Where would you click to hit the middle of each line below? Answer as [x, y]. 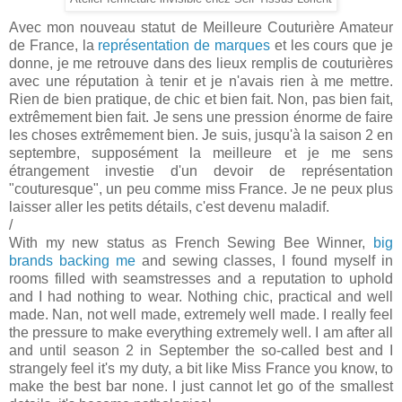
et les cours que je [334, 45]
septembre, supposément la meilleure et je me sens [201, 153]
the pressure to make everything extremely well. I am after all [201, 332]
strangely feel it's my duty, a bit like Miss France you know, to [201, 368]
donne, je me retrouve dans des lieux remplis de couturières [201, 63]
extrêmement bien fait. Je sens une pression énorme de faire [201, 117]
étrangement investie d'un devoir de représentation [201, 170]
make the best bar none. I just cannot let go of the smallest [201, 386]
